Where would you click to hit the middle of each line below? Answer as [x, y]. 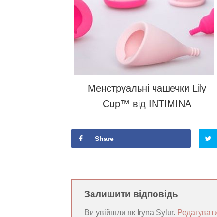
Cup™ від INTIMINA [147, 103]
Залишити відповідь [132, 194]
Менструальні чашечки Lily [147, 88]
